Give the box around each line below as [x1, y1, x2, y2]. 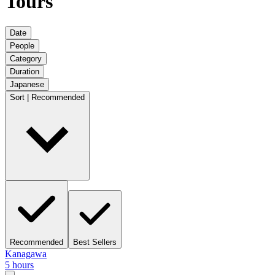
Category [10, 53, 42, 63]
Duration [10, 66, 39, 76]
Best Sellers [73, 237, 117, 247]
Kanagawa [5, 248, 47, 259]
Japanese [10, 79, 44, 89]
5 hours [5, 259, 34, 270]
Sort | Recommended [10, 92, 85, 102]
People [10, 41, 34, 50]
